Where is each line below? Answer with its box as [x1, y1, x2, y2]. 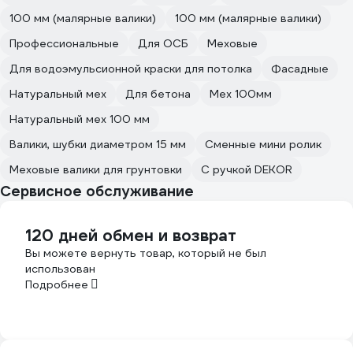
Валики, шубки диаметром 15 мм [9, 136, 186, 151]
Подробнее [25, 277, 88, 292]
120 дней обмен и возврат [25, 225, 236, 246]
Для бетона [125, 86, 191, 101]
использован [25, 261, 95, 276]
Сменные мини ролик [205, 136, 321, 151]
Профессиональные [9, 35, 119, 50]
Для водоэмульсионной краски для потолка [9, 61, 252, 76]
